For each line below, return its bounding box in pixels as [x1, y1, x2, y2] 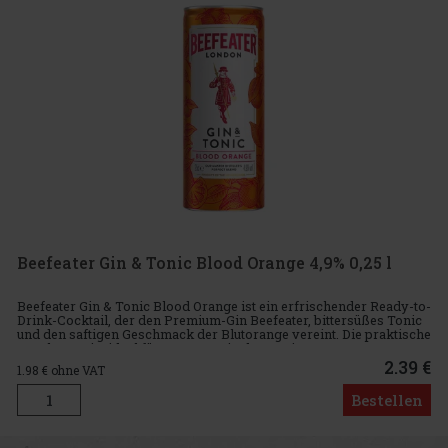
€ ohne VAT [42, 361, 105, 378]
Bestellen [351, 389, 423, 410]
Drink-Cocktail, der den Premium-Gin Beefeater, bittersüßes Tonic [17, 311, 422, 330]
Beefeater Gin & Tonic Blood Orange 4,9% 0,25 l [17, 251, 392, 273]
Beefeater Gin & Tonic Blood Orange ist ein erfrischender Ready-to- [17, 297, 431, 316]
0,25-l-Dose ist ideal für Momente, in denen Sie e [17, 339, 312, 358]
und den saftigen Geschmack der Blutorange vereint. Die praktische [17, 325, 431, 344]
